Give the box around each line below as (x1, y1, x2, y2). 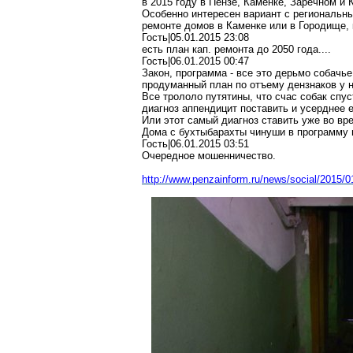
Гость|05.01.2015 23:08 (142, 32, 249, 43)
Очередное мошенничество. (142, 150, 276, 162)
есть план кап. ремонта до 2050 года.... (142, 43, 331, 55)
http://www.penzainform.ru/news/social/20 (142, 173, 331, 185)
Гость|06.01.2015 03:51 (142, 138, 249, 150)
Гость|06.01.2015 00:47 (142, 55, 249, 67)
